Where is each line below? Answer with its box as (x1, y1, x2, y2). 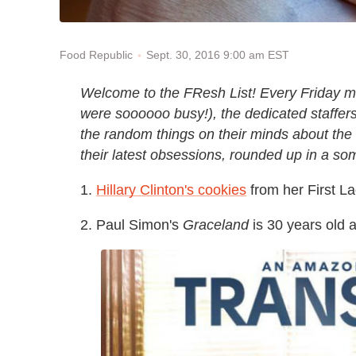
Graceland (183, 216, 249, 233)
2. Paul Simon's (80, 216, 183, 233)
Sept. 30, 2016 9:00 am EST (146, 48, 289, 61)
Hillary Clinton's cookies (96, 181, 246, 198)
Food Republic (60, 48, 133, 62)
